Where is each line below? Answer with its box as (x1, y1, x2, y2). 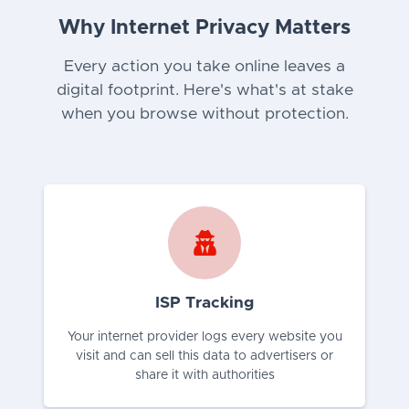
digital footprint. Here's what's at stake (56, 81, 353, 99)
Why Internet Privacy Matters (58, 16, 351, 38)
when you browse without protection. (60, 105, 349, 122)
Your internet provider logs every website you (67, 330, 342, 343)
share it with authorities (134, 368, 275, 382)
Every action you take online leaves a (64, 58, 345, 75)
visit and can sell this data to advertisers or (76, 349, 333, 362)
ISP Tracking (155, 294, 254, 311)
